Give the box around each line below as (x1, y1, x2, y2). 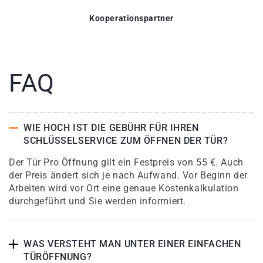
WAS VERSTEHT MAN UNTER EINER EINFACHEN (23, 238, 241, 250)
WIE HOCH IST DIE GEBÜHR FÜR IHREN (23, 122, 199, 134)
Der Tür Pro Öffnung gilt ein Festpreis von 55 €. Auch (9, 157, 244, 168)
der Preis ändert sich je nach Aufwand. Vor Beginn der (9, 170, 248, 181)
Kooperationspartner (89, 14, 174, 23)
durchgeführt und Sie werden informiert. (9, 195, 186, 207)
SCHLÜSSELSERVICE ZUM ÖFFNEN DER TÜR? (23, 135, 228, 147)
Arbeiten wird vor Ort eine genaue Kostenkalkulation (9, 183, 239, 194)
